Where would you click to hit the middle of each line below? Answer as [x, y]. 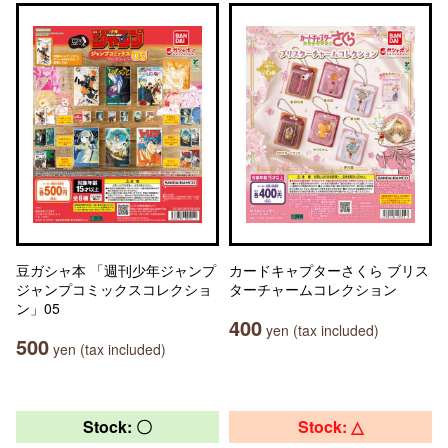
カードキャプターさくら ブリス [329, 269]
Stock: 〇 [117, 426]
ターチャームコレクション [313, 288]
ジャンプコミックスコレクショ [114, 288]
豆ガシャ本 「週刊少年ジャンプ [116, 269]
